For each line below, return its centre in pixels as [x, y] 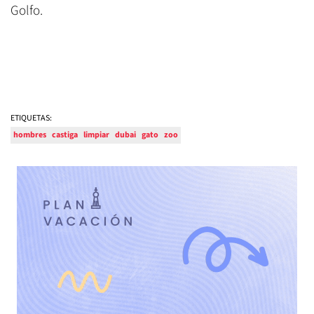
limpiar [96, 135]
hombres [30, 135]
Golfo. [27, 11]
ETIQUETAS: [31, 118]
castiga [65, 135]
